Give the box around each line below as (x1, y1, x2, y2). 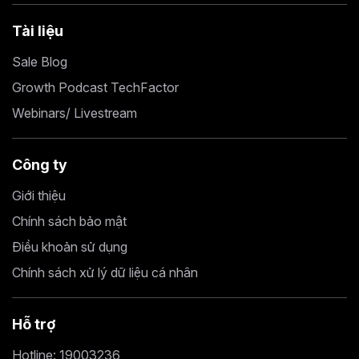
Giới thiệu (12, 188, 66, 204)
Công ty (12, 156, 67, 174)
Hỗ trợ (12, 316, 56, 333)
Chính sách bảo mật (12, 213, 127, 230)
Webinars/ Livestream (12, 105, 137, 122)
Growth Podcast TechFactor (12, 79, 179, 96)
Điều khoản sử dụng (12, 239, 127, 256)
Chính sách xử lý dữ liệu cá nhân (12, 264, 198, 281)
